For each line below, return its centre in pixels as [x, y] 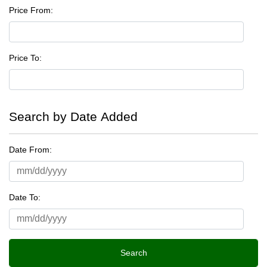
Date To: [25, 197]
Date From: [30, 149]
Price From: [31, 10]
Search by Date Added [73, 116]
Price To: [25, 58]
